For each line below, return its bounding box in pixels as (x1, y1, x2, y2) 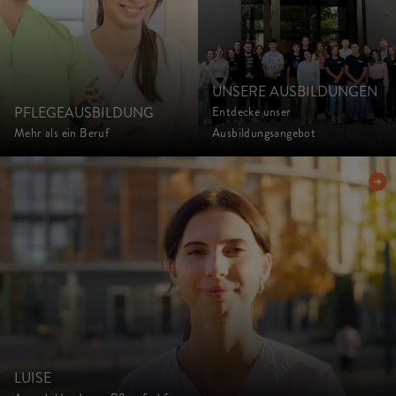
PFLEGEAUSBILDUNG (14, 103, 154, 123)
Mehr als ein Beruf (14, 125, 110, 141)
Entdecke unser (212, 103, 292, 120)
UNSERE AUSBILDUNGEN (212, 81, 377, 102)
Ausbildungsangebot (212, 125, 316, 141)
